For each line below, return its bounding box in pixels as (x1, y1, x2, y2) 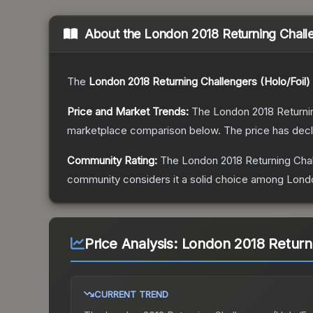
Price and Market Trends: (67, 105, 189, 119)
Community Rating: (67, 154, 157, 168)
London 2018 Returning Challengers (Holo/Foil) (89, 75, 310, 89)
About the (84, 27, 145, 42)
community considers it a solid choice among (67, 173, 286, 187)
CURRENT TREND (94, 289, 168, 300)
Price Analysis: (84, 235, 182, 253)
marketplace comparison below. (67, 124, 221, 138)
